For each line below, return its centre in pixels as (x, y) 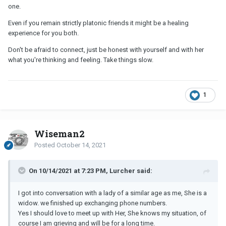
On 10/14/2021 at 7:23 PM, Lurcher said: (91, 171)
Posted (45, 145)
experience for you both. (43, 33)
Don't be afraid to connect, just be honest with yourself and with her (106, 50)
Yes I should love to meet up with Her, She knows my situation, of (112, 213)
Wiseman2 (60, 134)
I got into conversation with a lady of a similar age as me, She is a (112, 193)
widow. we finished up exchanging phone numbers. (93, 203)
